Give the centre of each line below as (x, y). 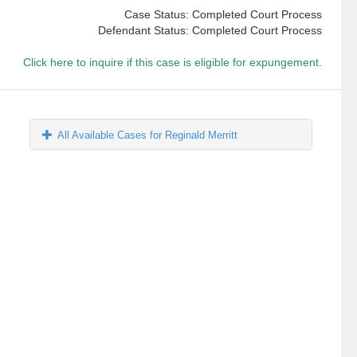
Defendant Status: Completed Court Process (210, 31)
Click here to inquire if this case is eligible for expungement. (172, 63)
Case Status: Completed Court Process (223, 15)
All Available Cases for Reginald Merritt (148, 135)
